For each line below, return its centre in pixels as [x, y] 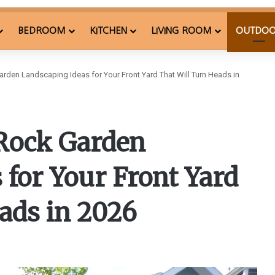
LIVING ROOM [181, 30]
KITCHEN [108, 30]
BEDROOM [42, 30]
